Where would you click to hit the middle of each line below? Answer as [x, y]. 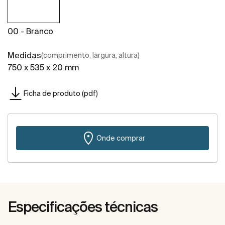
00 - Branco [30, 31]
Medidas [24, 55]
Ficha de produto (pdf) [61, 93]
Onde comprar [121, 138]
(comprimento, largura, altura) [90, 55]
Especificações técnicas [83, 207]
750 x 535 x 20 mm [43, 68]
